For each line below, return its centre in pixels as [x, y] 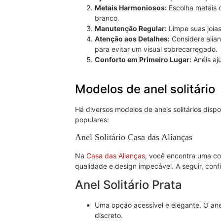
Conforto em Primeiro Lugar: [143, 60]
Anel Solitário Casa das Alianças [134, 137]
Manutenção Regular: [131, 29]
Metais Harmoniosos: [131, 8]
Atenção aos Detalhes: [132, 39]
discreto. [109, 216]
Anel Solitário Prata [129, 185]
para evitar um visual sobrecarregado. [156, 49]
